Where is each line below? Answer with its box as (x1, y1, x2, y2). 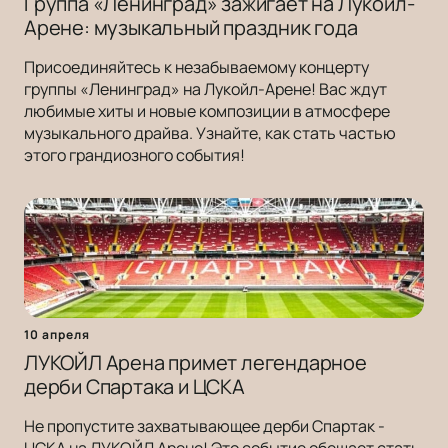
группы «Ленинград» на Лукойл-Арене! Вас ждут (24, 78, 387, 101)
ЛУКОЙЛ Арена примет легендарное (24, 349, 367, 377)
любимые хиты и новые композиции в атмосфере (24, 100, 390, 123)
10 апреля (24, 326, 90, 344)
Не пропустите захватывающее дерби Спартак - (24, 415, 385, 438)
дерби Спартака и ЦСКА (24, 373, 245, 401)
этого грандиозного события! (24, 144, 245, 167)
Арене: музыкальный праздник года (24, 14, 358, 42)
